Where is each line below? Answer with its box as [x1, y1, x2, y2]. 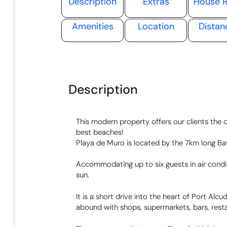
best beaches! [76, 127, 124, 137]
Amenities [71, 20, 113, 32]
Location [137, 20, 174, 32]
